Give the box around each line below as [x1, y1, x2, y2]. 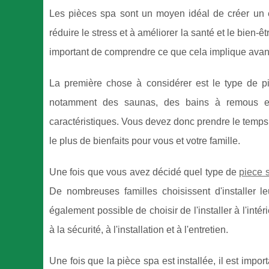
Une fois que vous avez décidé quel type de [49, 167, 240, 177]
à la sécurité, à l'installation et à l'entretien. [49, 225, 228, 235]
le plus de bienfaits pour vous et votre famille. [49, 136, 240, 146]
